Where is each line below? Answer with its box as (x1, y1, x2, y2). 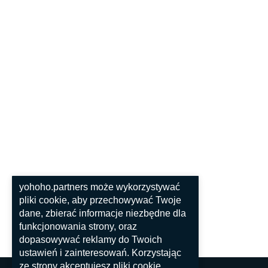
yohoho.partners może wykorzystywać (19, 181, 180, 192)
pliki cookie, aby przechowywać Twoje (19, 194, 181, 205)
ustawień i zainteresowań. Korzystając (19, 247, 181, 258)
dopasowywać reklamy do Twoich (19, 234, 162, 245)
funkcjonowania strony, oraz (19, 221, 137, 232)
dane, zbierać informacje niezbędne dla (19, 208, 186, 218)
